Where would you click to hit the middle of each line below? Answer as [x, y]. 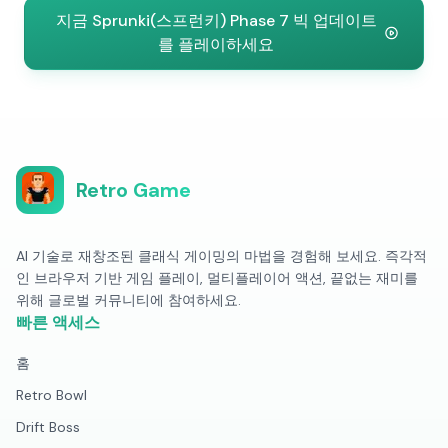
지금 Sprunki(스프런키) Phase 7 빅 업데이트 [216, 20]
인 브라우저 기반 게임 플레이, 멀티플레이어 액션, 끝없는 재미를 [217, 278]
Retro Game [133, 190]
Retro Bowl [51, 395]
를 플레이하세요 [216, 44]
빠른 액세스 [58, 322]
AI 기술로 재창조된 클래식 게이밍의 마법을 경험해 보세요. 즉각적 [221, 256]
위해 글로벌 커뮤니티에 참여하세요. [128, 300]
